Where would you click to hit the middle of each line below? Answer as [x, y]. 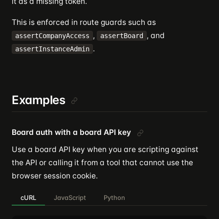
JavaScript [70, 197]
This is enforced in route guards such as [84, 22]
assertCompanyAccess [52, 36]
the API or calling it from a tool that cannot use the [102, 163]
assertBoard [122, 36]
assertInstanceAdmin [52, 49]
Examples [39, 100]
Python [114, 197]
